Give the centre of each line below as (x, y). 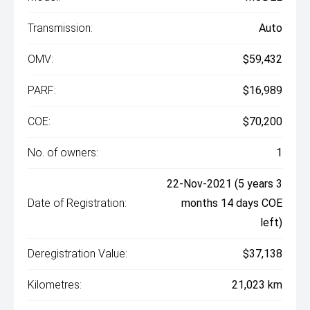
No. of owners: (63, 153)
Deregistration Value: (77, 254)
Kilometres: (55, 285)
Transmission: (60, 28)
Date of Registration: (77, 203)
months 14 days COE (232, 203)
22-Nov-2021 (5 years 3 (225, 184)
